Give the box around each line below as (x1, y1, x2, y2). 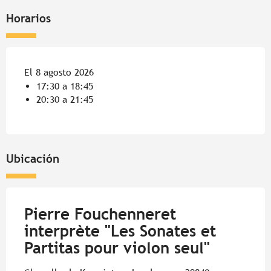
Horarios (6, 11, 51, 25)
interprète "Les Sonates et (24, 222, 216, 241)
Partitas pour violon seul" (24, 239, 210, 258)
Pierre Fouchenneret (24, 205, 176, 224)
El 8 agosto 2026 (24, 67, 94, 79)
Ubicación (6, 152, 59, 166)
